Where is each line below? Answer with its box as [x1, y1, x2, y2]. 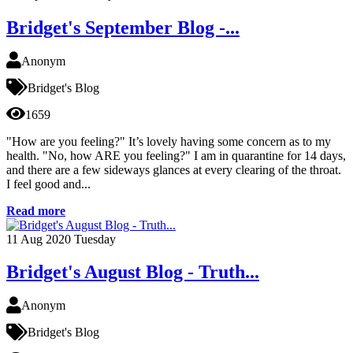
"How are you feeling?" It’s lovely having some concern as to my [6, 134, 331, 148]
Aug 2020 [20, 232, 71, 246]
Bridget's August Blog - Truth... [6, 262, 259, 283]
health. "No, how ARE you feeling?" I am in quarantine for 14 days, [6, 148, 346, 162]
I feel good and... [6, 176, 91, 191]
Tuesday [74, 232, 116, 246]
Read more [6, 203, 65, 217]
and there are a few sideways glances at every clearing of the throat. [6, 162, 341, 176]
